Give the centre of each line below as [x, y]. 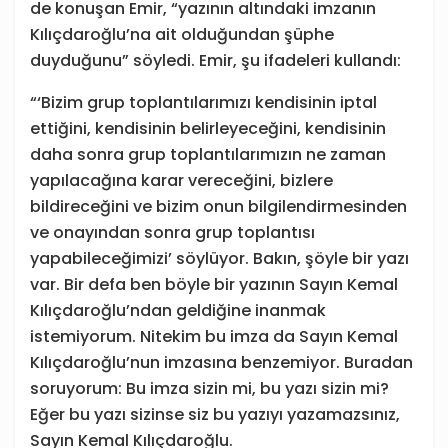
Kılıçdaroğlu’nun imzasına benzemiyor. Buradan [221, 363]
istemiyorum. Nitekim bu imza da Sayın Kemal [214, 337]
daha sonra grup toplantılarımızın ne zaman [208, 155]
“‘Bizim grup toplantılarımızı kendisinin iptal [203, 103]
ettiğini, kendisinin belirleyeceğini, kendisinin [208, 129]
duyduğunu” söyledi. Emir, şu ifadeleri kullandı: [215, 61]
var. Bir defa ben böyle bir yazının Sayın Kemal [214, 285]
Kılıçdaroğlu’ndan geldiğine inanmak [178, 311]
